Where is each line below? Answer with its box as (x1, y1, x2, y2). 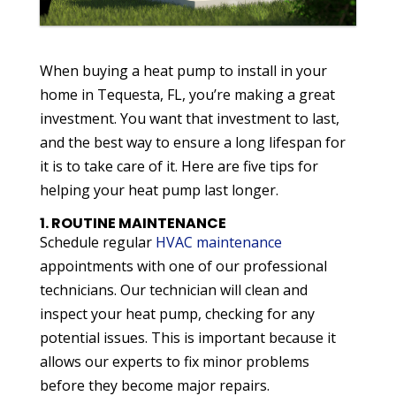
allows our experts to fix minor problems (39, 352, 309, 372)
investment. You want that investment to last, (39, 109, 339, 129)
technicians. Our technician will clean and (39, 280, 308, 301)
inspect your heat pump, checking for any (39, 304, 315, 324)
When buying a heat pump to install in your (39, 61, 327, 81)
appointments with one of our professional (39, 256, 327, 277)
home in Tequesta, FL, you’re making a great (39, 85, 335, 105)
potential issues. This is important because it (39, 328, 336, 348)
